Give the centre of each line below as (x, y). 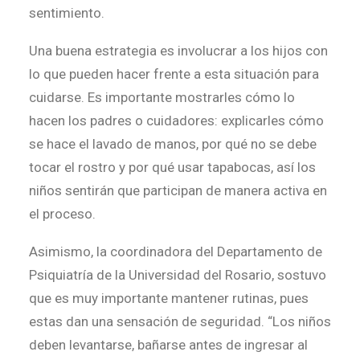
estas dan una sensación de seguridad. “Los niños (180, 321)
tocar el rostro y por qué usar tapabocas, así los (172, 167)
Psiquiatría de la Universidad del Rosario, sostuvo (178, 275)
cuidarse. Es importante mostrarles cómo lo (162, 97)
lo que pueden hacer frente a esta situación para (174, 74)
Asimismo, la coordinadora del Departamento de (176, 252)
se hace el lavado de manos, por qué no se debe (173, 144)
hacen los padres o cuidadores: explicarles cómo (176, 121)
